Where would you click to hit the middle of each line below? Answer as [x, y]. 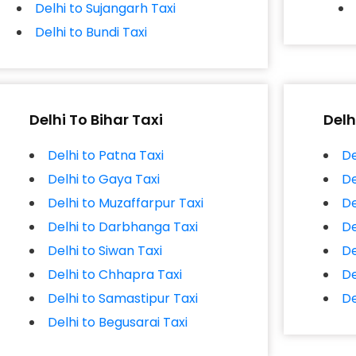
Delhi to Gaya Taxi [104, 179]
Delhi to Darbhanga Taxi [123, 227]
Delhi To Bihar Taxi [97, 120]
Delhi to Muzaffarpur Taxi [126, 203]
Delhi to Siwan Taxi [105, 251]
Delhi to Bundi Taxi [91, 32]
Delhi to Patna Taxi [106, 155]
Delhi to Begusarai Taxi [118, 322]
